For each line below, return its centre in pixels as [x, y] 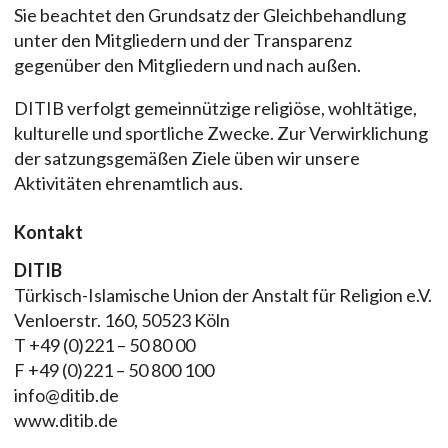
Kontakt [48, 232]
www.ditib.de [66, 420]
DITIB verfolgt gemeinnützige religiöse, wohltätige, [215, 107]
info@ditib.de [66, 395]
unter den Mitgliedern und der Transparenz [183, 39]
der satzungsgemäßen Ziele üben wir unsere [187, 157]
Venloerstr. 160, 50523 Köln [122, 320]
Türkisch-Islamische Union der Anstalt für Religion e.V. [223, 295]
